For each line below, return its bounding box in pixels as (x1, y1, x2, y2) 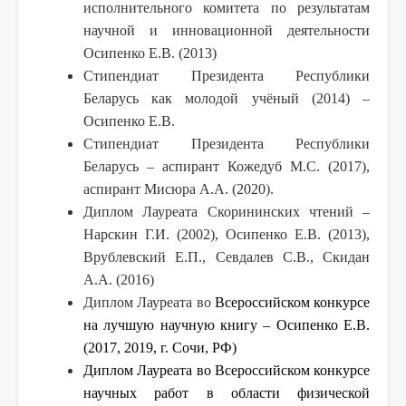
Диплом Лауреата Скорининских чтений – (83, 203, 370, 219)
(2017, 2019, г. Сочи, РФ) (83, 339, 237, 355)
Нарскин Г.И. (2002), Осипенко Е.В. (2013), (83, 226, 370, 242)
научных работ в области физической (83, 384, 370, 401)
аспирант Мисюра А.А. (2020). (83, 180, 274, 197)
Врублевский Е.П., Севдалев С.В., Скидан (83, 248, 370, 265)
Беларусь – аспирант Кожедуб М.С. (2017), (83, 158, 370, 174)
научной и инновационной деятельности (83, 22, 370, 38)
